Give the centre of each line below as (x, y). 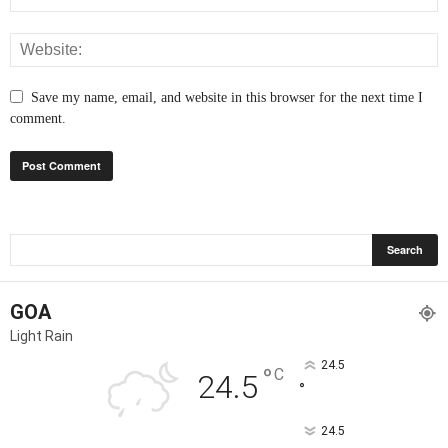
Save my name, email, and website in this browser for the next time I (227, 98)
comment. (38, 119)
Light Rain (41, 336)
